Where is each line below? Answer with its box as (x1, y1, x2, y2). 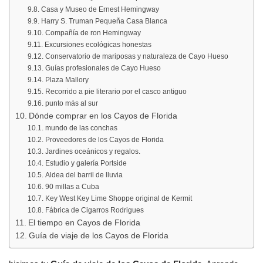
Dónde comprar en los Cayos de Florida (28, 111, 177, 120)
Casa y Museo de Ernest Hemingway (41, 5, 159, 14)
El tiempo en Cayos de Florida (28, 218, 140, 227)
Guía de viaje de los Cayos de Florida (28, 231, 168, 240)
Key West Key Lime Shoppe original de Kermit (45, 194, 192, 203)
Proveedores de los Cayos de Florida (45, 135, 164, 144)
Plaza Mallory (45, 75, 89, 84)
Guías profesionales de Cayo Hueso (45, 63, 161, 72)
